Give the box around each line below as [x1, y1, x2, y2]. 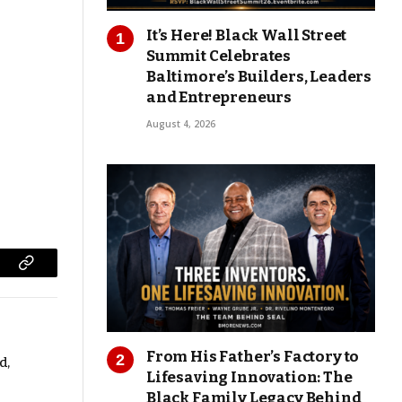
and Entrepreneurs [146, 88, 293, 108]
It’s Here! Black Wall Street [146, 26, 347, 46]
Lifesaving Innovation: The [146, 368, 353, 388]
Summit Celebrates [146, 47, 292, 66]
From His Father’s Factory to [146, 347, 360, 367]
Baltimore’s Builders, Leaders [146, 67, 372, 87]
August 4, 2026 [146, 118, 215, 131]
